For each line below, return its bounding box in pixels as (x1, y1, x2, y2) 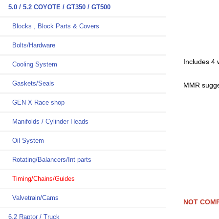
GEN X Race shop (2, 99, 65, 107)
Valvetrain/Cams (2, 194, 59, 202)
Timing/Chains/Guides (2, 175, 75, 183)
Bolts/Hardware (2, 42, 55, 49)
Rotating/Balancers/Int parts (2, 156, 91, 164)
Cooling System (2, 61, 57, 68)
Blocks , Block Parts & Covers (2, 22, 99, 30)
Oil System (2, 137, 44, 145)
